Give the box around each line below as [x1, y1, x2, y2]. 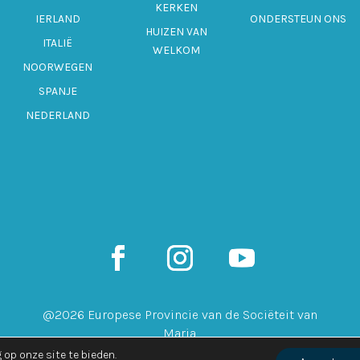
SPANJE [38, 84, 77, 98]
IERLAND [35, 11, 80, 26]
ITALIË [43, 35, 73, 50]
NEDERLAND [25, 108, 90, 122]
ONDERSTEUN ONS [250, 11, 347, 26]
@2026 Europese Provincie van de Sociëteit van [42, 306, 317, 322]
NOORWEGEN [22, 59, 93, 74]
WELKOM [152, 43, 200, 57]
